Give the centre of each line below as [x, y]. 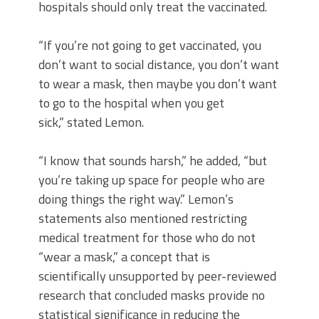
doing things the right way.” [112, 199]
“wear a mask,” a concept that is [124, 257]
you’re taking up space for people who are [152, 180]
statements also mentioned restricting [143, 218]
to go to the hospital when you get [131, 103]
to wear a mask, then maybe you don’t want [158, 84]
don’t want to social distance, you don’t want [159, 64]
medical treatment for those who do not [147, 237]
